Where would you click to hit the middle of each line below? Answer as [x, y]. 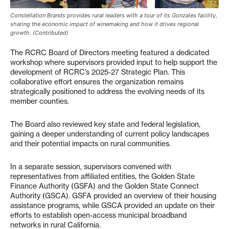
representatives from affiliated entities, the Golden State [102, 176]
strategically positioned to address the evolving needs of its [107, 91]
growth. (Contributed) [39, 32]
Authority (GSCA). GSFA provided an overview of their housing [113, 196]
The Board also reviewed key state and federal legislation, [105, 124]
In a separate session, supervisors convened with [91, 166]
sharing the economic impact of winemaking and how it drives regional [105, 24]
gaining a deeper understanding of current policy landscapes [110, 134]
